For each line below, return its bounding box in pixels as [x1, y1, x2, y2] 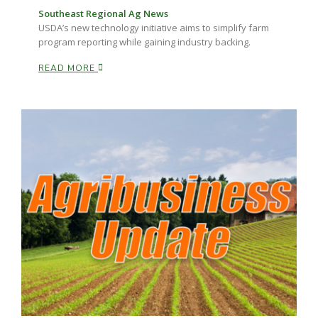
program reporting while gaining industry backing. [38, 35, 251, 49]
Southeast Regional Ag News [38, 7, 168, 21]
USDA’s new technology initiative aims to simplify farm [38, 21, 269, 35]
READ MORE [38, 62, 98, 75]
